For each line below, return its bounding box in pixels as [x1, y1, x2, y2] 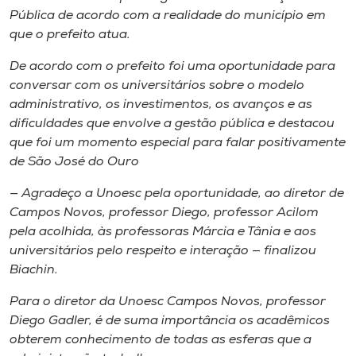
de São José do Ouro [10, 155, 139, 168]
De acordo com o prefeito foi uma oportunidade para [10, 60, 335, 73]
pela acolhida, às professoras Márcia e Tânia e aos [10, 225, 316, 238]
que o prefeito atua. [10, 28, 130, 41]
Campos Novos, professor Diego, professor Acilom [10, 206, 319, 219]
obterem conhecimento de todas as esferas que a [10, 333, 311, 346]
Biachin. [10, 263, 58, 277]
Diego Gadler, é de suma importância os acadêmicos [10, 314, 330, 327]
